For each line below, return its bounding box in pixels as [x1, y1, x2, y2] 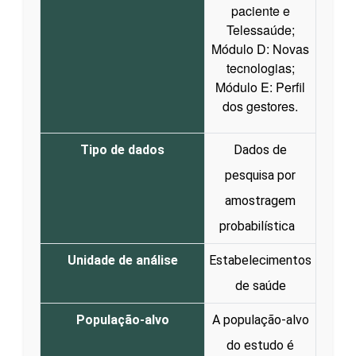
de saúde [234, 277, 286, 293]
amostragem [225, 192, 296, 208]
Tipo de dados [80, 141, 164, 157]
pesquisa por [225, 167, 296, 183]
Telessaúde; [226, 20, 295, 39]
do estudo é [226, 337, 294, 353]
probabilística [219, 218, 301, 234]
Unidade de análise [67, 252, 178, 268]
